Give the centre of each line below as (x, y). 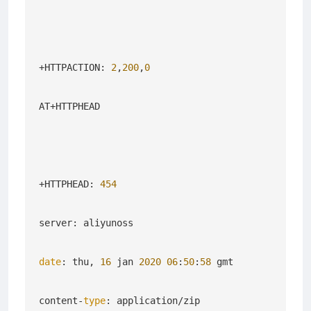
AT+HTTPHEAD (69, 106)
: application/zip (153, 300)
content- (61, 300)
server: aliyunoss (86, 222)
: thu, (81, 261)
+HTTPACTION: (75, 67)
